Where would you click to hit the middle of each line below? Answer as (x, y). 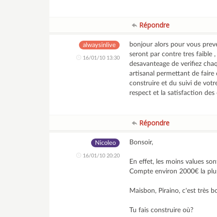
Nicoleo (106, 143)
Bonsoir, (141, 142)
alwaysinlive (100, 45)
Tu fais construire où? (162, 210)
